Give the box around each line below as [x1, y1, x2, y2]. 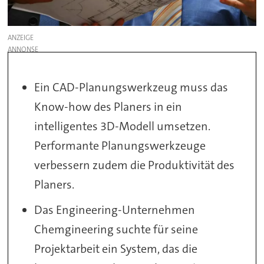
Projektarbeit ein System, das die [34, 240, 198, 256]
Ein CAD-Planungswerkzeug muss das [34, 79, 229, 95]
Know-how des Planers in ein [34, 98, 183, 114]
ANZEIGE [8, 32, 34, 42]
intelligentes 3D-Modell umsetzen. [34, 118, 211, 134]
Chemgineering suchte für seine [34, 221, 199, 237]
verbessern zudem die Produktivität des [34, 157, 235, 173]
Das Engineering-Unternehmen [34, 202, 196, 217]
